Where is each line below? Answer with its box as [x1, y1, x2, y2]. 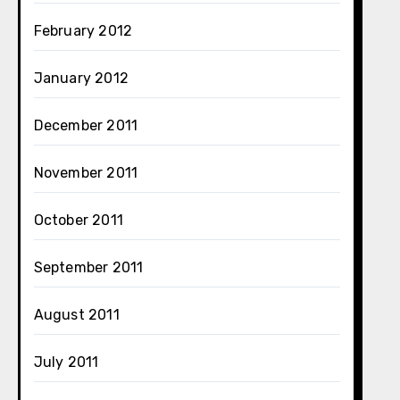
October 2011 [33, 212, 124, 229]
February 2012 [33, 22, 133, 39]
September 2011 [33, 259, 144, 276]
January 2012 [33, 70, 129, 87]
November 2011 [33, 164, 138, 181]
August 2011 [33, 306, 120, 323]
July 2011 [33, 354, 99, 371]
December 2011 [33, 117, 138, 134]
